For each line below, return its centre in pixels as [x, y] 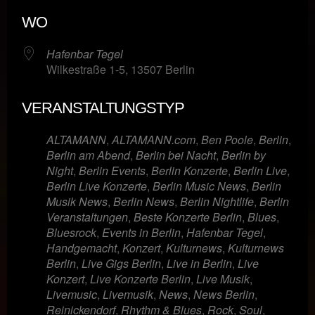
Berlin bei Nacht [176, 155]
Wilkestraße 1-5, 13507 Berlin [121, 69]
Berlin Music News [199, 186]
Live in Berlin [199, 263]
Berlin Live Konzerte [97, 186]
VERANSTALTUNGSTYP [103, 108]
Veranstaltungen [87, 217]
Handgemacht [82, 247]
